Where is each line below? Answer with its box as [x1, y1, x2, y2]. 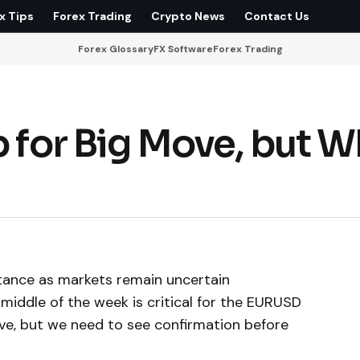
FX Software [153, 42, 213, 55]
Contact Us [244, 8, 310, 23]
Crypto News [151, 8, 226, 23]
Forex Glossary [77, 42, 153, 55]
